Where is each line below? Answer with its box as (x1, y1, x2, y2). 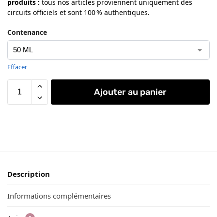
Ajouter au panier (94, 86, 167, 97)
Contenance (7, 27, 47, 37)
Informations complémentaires (7, 191, 111, 201)
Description (7, 169, 50, 179)
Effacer (7, 62, 27, 71)
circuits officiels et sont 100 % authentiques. (7, 7, 150, 17)
